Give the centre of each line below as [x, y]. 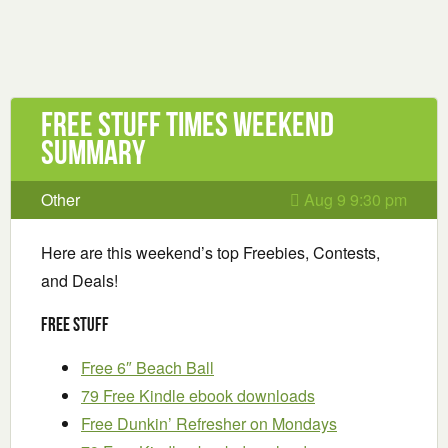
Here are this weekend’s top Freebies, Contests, [210, 252]
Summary [93, 152]
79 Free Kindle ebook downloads [198, 396]
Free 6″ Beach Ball [147, 368]
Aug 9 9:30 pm [353, 199]
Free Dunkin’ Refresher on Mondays [209, 424]
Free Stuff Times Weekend [187, 124]
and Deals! [79, 280]
